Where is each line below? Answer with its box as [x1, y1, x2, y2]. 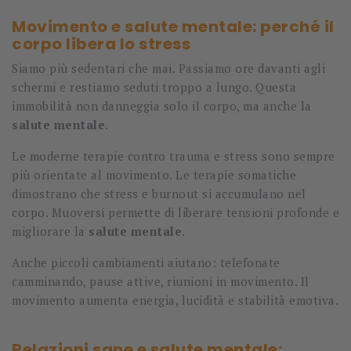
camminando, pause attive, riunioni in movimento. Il [12, 273, 309, 290]
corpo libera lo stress [12, 33, 190, 56]
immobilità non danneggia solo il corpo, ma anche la [12, 98, 312, 114]
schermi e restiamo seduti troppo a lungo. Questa [12, 79, 296, 96]
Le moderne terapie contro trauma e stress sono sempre [12, 148, 335, 165]
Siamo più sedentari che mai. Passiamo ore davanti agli [12, 60, 325, 77]
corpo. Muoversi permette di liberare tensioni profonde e [12, 204, 339, 221]
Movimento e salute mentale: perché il [12, 16, 335, 38]
